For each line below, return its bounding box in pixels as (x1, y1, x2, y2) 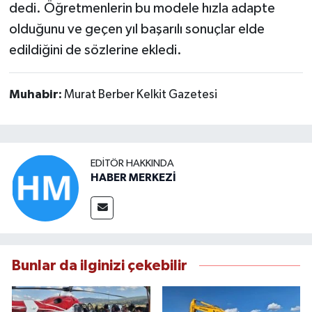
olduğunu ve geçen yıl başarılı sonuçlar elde (8, 22, 265, 36)
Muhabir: (8, 88, 64, 101)
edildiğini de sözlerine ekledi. (8, 42, 182, 57)
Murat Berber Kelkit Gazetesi (63, 88, 217, 101)
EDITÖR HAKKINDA (91, 158, 174, 169)
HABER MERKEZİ (91, 172, 176, 184)
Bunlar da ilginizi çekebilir (12, 258, 187, 273)
